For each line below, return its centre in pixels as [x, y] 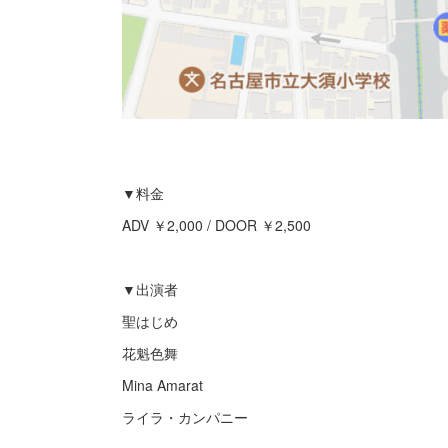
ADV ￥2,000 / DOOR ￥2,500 [216, 225]
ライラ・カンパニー [185, 417]
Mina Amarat [162, 385]
